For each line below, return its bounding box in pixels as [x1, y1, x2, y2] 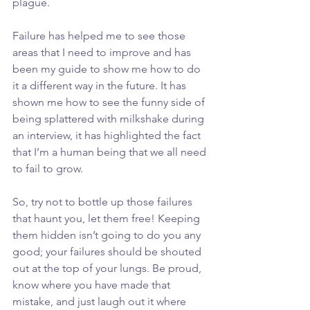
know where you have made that [12, 278, 173, 292]
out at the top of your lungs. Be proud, [12, 262, 204, 275]
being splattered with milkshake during [12, 112, 207, 126]
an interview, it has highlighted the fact [12, 129, 203, 143]
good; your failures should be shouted [12, 245, 204, 259]
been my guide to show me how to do [12, 62, 203, 76]
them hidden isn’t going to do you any [12, 228, 203, 242]
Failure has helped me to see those [12, 29, 188, 43]
